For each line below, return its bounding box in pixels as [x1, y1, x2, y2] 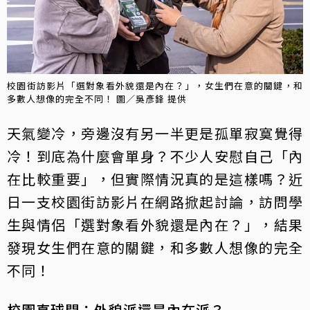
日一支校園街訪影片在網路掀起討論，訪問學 [7, 191, 303, 212]
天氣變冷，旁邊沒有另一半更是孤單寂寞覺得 [7, 122, 303, 143]
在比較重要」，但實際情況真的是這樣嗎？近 [7, 168, 303, 189]
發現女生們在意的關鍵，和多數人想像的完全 [7, 237, 303, 257]
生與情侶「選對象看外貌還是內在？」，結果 [7, 214, 303, 235]
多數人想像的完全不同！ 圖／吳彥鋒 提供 [7, 91, 187, 105]
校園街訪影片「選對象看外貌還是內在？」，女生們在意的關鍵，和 [7, 78, 303, 92]
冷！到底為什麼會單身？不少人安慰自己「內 [7, 145, 303, 166]
